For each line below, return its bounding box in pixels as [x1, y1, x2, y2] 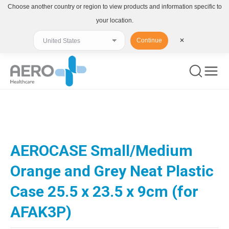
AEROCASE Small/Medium [10, 142, 193, 159]
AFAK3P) [10, 203, 72, 221]
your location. [96, 17, 133, 24]
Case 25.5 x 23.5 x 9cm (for [10, 182, 198, 200]
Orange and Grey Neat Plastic [10, 162, 214, 180]
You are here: [10, 110, 55, 119]
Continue [136, 37, 162, 44]
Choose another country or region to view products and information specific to [7, 3, 222, 10]
